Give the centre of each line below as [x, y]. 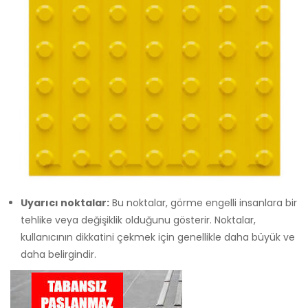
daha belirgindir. [58, 254]
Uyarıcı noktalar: [65, 202]
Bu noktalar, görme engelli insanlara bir [203, 202]
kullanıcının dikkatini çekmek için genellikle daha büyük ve [158, 237]
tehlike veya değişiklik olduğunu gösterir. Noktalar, [138, 220]
